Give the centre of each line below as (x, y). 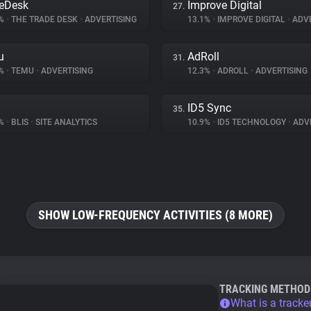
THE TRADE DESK (44, 19)
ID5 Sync (209, 108)
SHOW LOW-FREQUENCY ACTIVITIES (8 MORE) (155, 215)
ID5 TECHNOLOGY (252, 122)
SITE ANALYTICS (65, 122)
